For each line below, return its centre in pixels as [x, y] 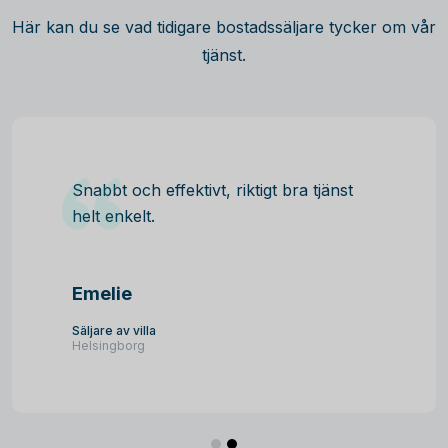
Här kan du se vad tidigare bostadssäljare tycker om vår [224, 27]
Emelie [102, 293]
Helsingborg [108, 345]
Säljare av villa [114, 330]
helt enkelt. [113, 216]
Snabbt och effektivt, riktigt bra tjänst [212, 190]
